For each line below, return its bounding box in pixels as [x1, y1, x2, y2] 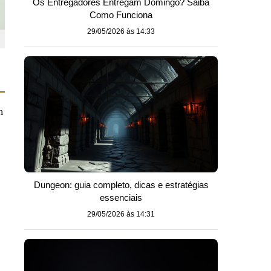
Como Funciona [90, 10, 152, 20]
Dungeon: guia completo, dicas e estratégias [33, 180, 209, 190]
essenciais [100, 192, 142, 203]
